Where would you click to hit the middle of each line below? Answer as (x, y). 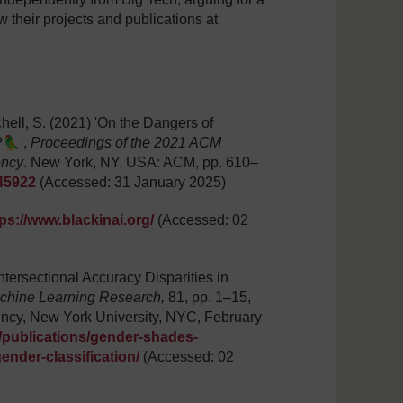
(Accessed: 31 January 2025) (131, 183)
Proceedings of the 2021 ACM (126, 143)
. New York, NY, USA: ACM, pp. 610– (141, 163)
